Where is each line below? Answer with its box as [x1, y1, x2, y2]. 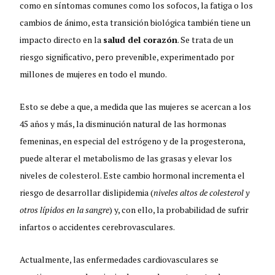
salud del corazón [103, 34, 178, 46]
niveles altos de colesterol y [153, 187, 250, 199]
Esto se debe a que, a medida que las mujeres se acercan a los [20, 101, 252, 113]
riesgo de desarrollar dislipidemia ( [20, 187, 154, 199]
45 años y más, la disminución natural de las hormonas [20, 118, 227, 130]
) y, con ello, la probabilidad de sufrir [109, 204, 249, 216]
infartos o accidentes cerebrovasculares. [20, 221, 176, 233]
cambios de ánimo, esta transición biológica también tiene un [20, 17, 251, 29]
